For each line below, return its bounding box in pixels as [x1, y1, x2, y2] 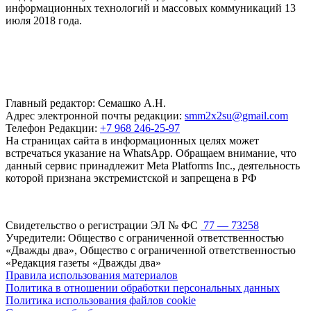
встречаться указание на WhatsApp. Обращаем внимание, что [6, 146, 296, 159]
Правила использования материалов [6, 269, 178, 281]
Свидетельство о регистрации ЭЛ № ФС [6, 219, 201, 231]
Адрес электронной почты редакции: [6, 109, 185, 121]
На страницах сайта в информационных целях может [6, 134, 259, 146]
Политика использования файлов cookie [6, 294, 196, 306]
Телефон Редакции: [6, 121, 100, 134]
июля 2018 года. [6, 14, 82, 26]
